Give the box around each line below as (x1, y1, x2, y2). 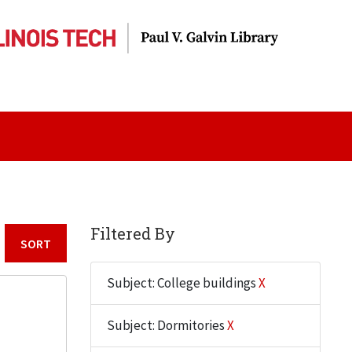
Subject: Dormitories (106, 317, 227, 334)
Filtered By (90, 223, 175, 244)
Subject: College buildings (106, 274, 258, 291)
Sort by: (64, 244, 109, 262)
